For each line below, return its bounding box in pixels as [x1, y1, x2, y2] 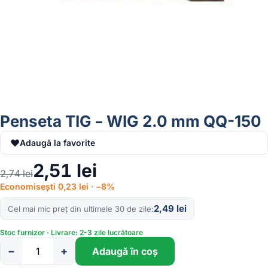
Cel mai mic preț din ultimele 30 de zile [8, 203, 151, 214]
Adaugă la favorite [20, 138, 95, 148]
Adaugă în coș [92, 245, 158, 257]
